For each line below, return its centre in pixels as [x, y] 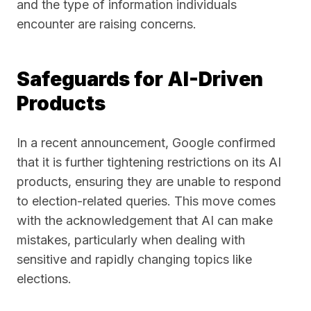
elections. [44, 279]
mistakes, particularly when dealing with [131, 240]
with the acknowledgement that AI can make [145, 220]
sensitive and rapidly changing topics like [134, 259]
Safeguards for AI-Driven [140, 79]
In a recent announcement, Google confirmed [146, 143]
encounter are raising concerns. [107, 24]
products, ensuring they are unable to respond [149, 182]
